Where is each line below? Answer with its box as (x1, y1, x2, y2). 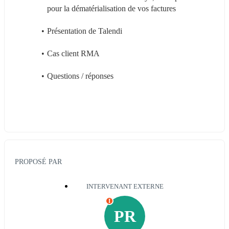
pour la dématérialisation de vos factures (47, 4, 176, 13)
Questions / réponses (47, 71, 113, 80)
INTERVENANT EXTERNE (86, 183, 164, 191)
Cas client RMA (47, 49, 100, 58)
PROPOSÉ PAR (15, 157, 62, 166)
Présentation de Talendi (47, 26, 122, 35)
